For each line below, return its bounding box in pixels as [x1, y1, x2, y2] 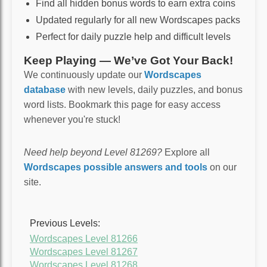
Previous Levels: [30, 218, 100, 228]
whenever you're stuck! [24, 114, 120, 125]
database [24, 84, 66, 95]
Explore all [162, 147, 210, 157]
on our [207, 162, 237, 172]
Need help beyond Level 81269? [24, 147, 162, 157]
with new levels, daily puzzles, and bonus [66, 84, 243, 95]
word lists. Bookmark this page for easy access [24, 99, 221, 110]
